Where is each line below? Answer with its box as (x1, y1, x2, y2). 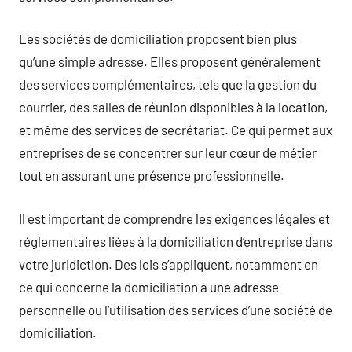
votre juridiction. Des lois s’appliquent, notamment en (19, 255, 318, 272)
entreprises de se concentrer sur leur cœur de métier (19, 145, 317, 160)
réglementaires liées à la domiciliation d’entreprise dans (19, 233, 332, 249)
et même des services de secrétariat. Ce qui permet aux (19, 122, 332, 137)
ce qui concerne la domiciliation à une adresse (19, 278, 279, 295)
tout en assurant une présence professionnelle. (19, 167, 284, 183)
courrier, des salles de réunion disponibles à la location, (19, 99, 328, 115)
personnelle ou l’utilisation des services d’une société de (19, 301, 332, 317)
